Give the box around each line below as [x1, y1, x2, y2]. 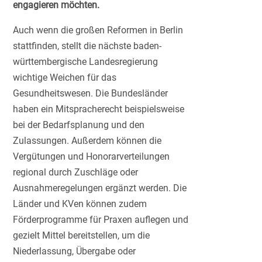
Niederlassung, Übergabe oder [13, 245, 136, 257]
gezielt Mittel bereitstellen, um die [13, 229, 150, 241]
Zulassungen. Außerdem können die [13, 135, 162, 146]
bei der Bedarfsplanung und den [13, 119, 145, 130]
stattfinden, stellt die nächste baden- [13, 40, 162, 51]
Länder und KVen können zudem [13, 198, 147, 209]
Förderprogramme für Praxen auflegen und [13, 213, 189, 225]
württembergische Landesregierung [13, 56, 158, 67]
